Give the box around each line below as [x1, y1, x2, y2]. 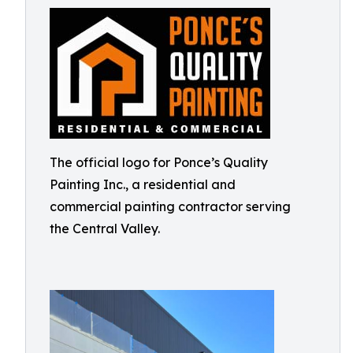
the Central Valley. [50, 221, 160, 236]
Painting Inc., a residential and [50, 176, 236, 192]
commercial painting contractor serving [50, 199, 291, 214]
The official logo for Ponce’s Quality [50, 154, 268, 170]
